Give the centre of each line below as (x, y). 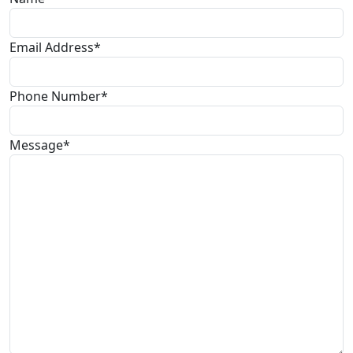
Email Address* (55, 48)
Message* (40, 145)
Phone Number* (59, 97)
